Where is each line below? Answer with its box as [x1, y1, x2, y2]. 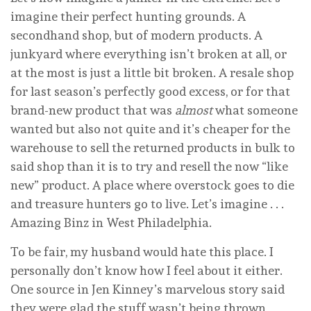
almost [175, 103, 212, 118]
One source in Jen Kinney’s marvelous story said [10, 282, 285, 297]
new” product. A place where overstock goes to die [10, 178, 294, 193]
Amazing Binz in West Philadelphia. [10, 215, 215, 230]
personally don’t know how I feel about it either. [10, 263, 283, 278]
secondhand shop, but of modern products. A [10, 28, 262, 43]
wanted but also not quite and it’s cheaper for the [10, 121, 290, 137]
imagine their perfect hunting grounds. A [10, 9, 246, 24]
